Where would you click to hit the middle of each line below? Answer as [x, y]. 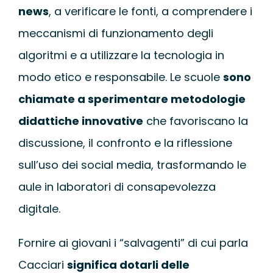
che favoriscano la [195, 121]
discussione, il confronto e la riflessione [125, 143]
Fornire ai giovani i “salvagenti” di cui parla [133, 243]
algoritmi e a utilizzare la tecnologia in [121, 55]
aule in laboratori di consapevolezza [117, 187]
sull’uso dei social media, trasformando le [132, 165]
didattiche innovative [80, 121]
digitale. [39, 209]
